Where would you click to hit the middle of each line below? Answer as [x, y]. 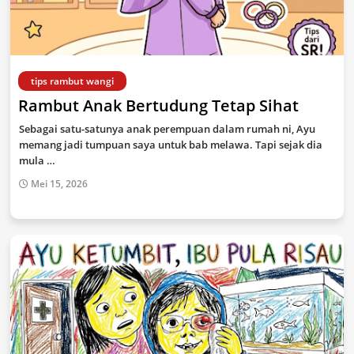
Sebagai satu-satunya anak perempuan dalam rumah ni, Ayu [167, 129]
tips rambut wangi [72, 81]
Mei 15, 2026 [59, 184]
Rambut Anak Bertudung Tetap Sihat [158, 105]
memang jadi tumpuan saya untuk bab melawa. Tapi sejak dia [171, 145]
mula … [37, 160]
